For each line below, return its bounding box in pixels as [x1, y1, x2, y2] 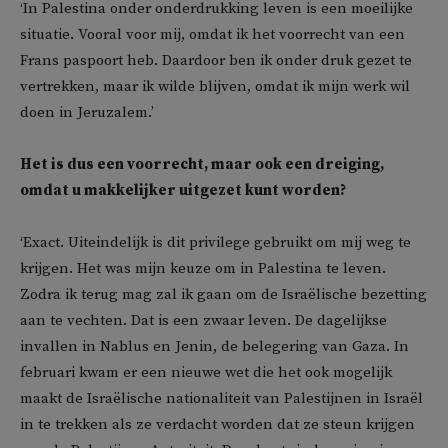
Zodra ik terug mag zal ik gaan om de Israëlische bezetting [20, 285, 427, 304]
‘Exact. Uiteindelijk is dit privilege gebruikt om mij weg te [20, 233, 411, 252]
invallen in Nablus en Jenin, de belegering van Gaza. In [20, 337, 409, 356]
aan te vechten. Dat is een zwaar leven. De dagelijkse [20, 311, 387, 330]
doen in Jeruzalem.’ [20, 103, 154, 122]
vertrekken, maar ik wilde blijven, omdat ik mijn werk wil [20, 77, 410, 96]
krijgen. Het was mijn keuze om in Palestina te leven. [20, 259, 386, 278]
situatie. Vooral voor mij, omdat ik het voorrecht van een [20, 25, 405, 44]
